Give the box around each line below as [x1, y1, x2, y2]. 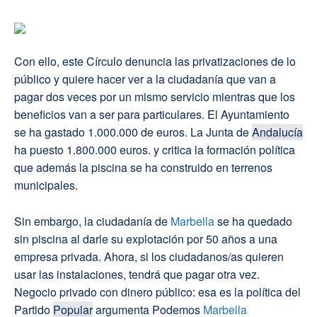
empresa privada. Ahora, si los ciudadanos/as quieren [14, 248, 284, 265]
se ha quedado [214, 213, 292, 230]
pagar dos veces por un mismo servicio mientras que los [14, 88, 295, 105]
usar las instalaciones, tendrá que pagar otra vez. [14, 266, 260, 283]
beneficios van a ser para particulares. [14, 106, 207, 123]
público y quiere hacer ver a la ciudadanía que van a [14, 71, 276, 88]
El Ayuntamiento [207, 106, 289, 123]
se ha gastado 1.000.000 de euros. [14, 124, 190, 141]
